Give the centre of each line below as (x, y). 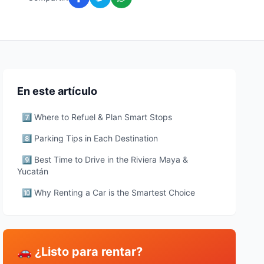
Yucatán (33, 171)
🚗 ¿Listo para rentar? (80, 252)
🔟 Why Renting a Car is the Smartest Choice (109, 192)
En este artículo (57, 91)
